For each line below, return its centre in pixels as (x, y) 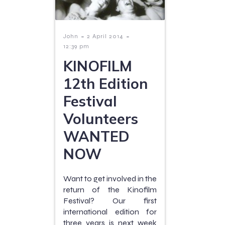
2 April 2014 (105, 36)
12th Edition (105, 83)
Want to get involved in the (110, 179)
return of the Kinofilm (110, 190)
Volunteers (101, 119)
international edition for (110, 212)
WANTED (96, 136)
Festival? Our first (110, 201)
